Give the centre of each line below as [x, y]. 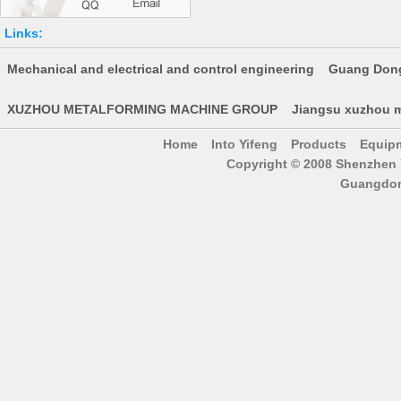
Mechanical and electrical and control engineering [161, 69]
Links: [24, 33]
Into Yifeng [245, 144]
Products [319, 144]
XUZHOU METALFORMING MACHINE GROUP [142, 109]
